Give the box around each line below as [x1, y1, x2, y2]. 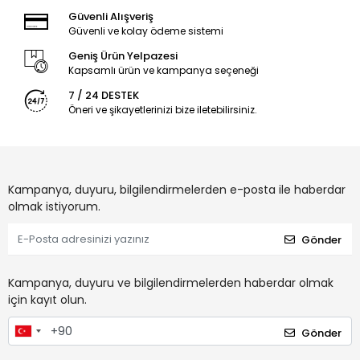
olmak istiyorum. [8, 198, 100, 215]
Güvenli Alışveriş [67, 9, 153, 25]
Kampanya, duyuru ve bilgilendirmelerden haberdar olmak [8, 275, 333, 292]
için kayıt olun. [8, 292, 87, 309]
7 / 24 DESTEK [67, 88, 139, 104]
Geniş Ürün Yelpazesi [67, 48, 178, 64]
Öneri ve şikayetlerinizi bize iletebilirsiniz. [67, 103, 257, 117]
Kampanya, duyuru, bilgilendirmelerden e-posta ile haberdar [8, 182, 346, 198]
